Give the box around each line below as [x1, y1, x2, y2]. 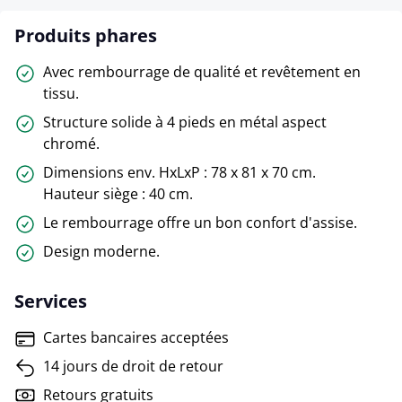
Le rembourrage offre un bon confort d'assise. [43, 213, 357, 233]
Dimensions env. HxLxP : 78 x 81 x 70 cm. [43, 162, 316, 183]
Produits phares [14, 23, 157, 48]
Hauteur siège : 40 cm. [43, 184, 193, 205]
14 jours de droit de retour [43, 356, 223, 377]
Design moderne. [43, 241, 160, 262]
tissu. [43, 83, 79, 104]
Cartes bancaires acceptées [43, 328, 229, 348]
